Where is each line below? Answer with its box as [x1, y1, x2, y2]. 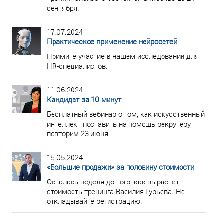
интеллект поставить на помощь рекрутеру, [47, 119, 192, 128]
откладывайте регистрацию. [47, 196, 142, 206]
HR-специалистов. [47, 61, 108, 71]
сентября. [47, 3, 79, 13]
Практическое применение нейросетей [47, 36, 177, 46]
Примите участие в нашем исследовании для [47, 51, 199, 61]
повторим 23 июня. [47, 128, 110, 138]
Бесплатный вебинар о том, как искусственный [47, 109, 205, 119]
